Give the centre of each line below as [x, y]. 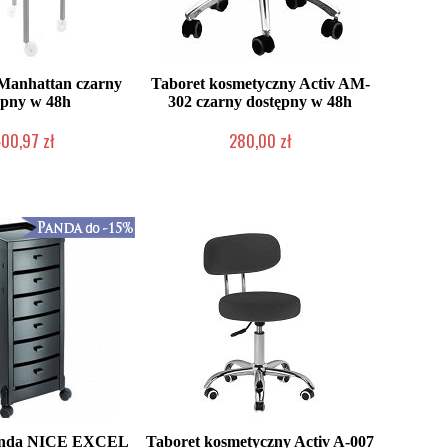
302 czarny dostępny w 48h [260, 101]
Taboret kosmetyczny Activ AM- [260, 83]
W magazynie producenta [260, 160]
